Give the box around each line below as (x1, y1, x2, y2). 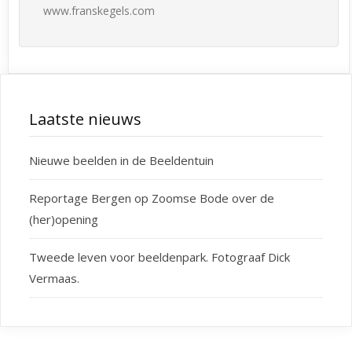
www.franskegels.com (43, 3, 159, 19)
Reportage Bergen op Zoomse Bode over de (28, 190, 274, 207)
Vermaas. (28, 270, 79, 287)
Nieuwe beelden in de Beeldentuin (28, 152, 214, 169)
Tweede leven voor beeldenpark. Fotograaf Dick (28, 249, 290, 266)
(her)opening (28, 211, 98, 228)
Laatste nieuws (28, 108, 141, 130)
